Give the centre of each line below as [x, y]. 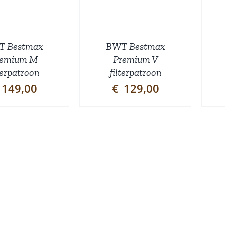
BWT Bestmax [135, 46]
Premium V [135, 59]
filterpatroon [135, 72]
